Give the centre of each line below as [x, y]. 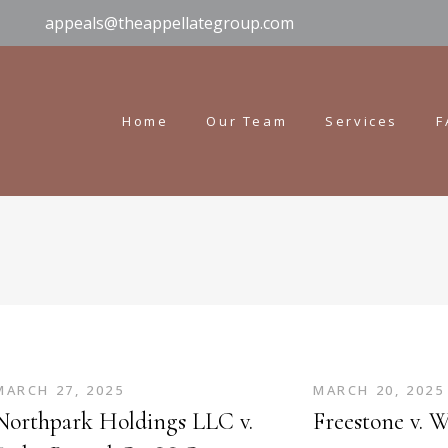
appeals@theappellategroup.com [169, 23]
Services [361, 120]
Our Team [247, 120]
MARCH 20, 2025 [379, 390]
